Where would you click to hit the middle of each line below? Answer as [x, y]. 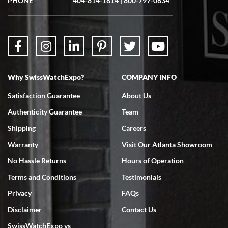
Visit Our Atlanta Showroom [167, 144]
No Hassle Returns [37, 161]
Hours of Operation [153, 161]
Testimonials [141, 177]
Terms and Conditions [42, 177]
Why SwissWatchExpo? [46, 77]
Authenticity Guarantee [45, 112]
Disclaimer [25, 209]
